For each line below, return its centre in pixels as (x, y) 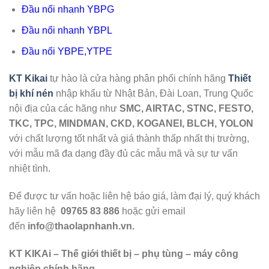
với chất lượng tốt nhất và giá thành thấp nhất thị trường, (129, 139)
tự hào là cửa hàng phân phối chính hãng (138, 79)
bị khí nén (31, 94)
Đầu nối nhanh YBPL (67, 31)
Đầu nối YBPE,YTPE (67, 51)
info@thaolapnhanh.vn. (81, 226)
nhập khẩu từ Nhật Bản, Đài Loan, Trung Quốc (153, 94)
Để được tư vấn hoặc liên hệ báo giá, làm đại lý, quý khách (134, 196)
